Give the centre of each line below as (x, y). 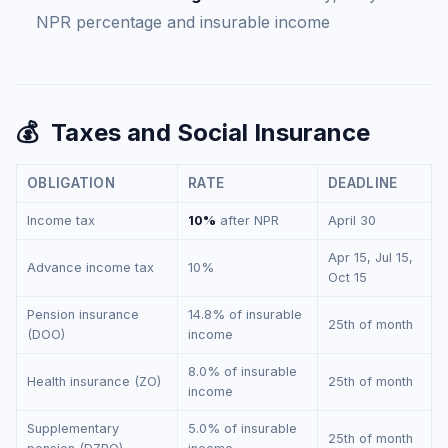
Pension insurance (83, 314)
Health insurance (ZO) (94, 381)
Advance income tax (90, 267)
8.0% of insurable (242, 371)
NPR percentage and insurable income (183, 22)
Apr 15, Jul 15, (370, 257)
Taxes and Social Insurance (210, 132)
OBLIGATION (71, 183)
